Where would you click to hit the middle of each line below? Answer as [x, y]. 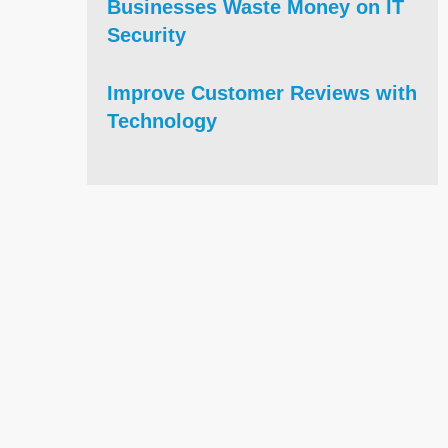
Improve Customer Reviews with [262, 92]
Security [146, 34]
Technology [162, 120]
